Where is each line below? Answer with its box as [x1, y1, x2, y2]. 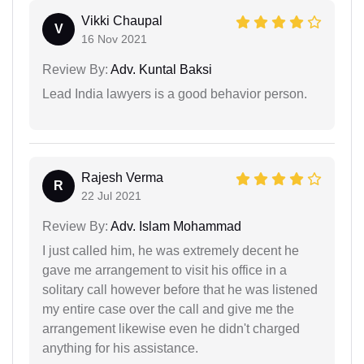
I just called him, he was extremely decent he [42, 244, 299, 258]
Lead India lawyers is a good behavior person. [42, 87, 307, 101]
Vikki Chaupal [81, 14, 162, 28]
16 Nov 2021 [81, 32, 147, 45]
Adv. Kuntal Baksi [108, 63, 212, 76]
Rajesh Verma [81, 171, 163, 184]
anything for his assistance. [42, 341, 198, 355]
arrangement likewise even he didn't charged [42, 322, 300, 336]
